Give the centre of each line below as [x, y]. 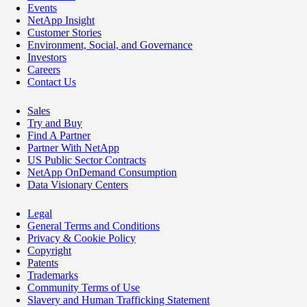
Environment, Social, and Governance [110, 45]
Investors [47, 58]
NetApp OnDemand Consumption [102, 173]
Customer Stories [64, 33]
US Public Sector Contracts [87, 160]
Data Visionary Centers [78, 185]
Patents [43, 263]
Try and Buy [55, 123]
